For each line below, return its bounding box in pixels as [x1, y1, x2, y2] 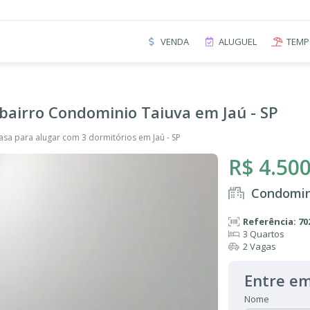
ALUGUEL [219, 35, 257, 48]
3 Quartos [243, 228, 284, 240]
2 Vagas [243, 240, 276, 253]
